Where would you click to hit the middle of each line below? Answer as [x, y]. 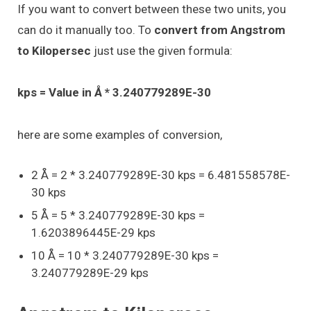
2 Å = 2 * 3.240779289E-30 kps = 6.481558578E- [161, 175]
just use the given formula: [163, 50]
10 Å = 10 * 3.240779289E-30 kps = [125, 255]
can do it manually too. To [84, 30]
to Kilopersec [56, 50]
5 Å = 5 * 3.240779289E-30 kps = [118, 215]
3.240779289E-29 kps [90, 272]
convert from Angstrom [218, 30]
